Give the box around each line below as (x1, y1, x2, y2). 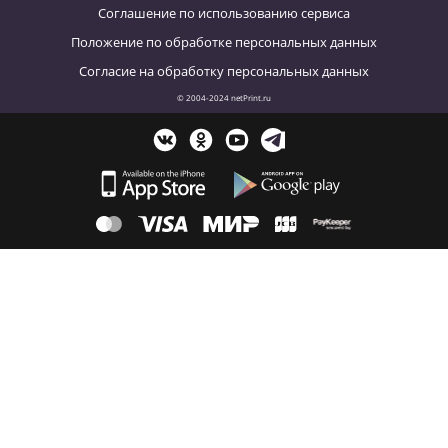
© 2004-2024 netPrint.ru (177, 93, 271, 104)
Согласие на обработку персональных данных (79, 62, 369, 81)
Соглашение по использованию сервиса (98, 4, 350, 23)
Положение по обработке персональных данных (71, 33, 377, 52)
